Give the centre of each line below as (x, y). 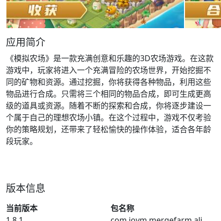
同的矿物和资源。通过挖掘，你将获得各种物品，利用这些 (109, 82)
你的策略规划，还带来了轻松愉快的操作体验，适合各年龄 (109, 129)
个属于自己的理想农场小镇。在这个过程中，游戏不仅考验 (109, 117)
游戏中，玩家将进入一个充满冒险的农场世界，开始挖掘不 (109, 70)
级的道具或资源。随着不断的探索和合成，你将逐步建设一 (109, 106)
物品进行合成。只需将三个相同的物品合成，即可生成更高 (109, 94)
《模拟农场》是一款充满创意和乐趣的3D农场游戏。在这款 (110, 58)
